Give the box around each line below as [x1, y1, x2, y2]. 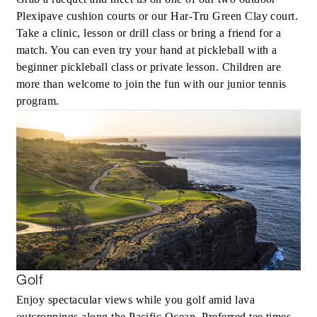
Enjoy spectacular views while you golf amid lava [16, 294, 255, 306]
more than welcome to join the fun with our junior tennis [16, 78, 287, 91]
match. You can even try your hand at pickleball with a [16, 44, 277, 57]
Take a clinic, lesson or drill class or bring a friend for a [16, 27, 282, 40]
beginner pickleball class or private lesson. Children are [16, 61, 282, 74]
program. [16, 95, 59, 108]
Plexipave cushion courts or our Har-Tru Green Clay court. [16, 10, 299, 23]
